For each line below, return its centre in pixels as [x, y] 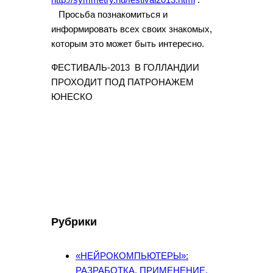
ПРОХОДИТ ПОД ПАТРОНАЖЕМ [122, 82]
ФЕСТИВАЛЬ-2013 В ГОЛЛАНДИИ [125, 67]
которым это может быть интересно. [128, 44]
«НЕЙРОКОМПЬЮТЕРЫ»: [132, 256]
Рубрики [74, 222]
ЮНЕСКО [72, 97]
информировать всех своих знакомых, [132, 29]
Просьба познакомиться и [109, 14]
